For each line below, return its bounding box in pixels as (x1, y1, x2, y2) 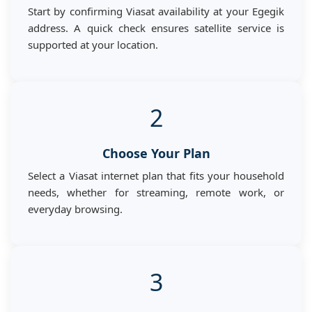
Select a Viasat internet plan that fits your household (28, 168, 284, 182)
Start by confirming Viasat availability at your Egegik (28, 3, 284, 18)
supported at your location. (28, 37, 158, 52)
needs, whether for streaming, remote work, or (28, 185, 284, 199)
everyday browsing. (28, 201, 123, 216)
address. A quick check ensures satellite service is (28, 20, 284, 35)
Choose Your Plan (102, 144, 210, 162)
